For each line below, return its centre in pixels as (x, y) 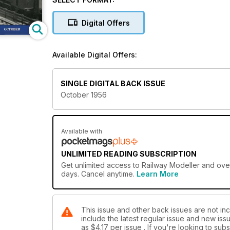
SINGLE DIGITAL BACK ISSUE (113, 84)
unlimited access (103, 165)
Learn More (158, 174)
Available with (82, 131)
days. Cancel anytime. (99, 174)
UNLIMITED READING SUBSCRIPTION (129, 154)
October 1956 (84, 95)
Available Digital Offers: (95, 55)
